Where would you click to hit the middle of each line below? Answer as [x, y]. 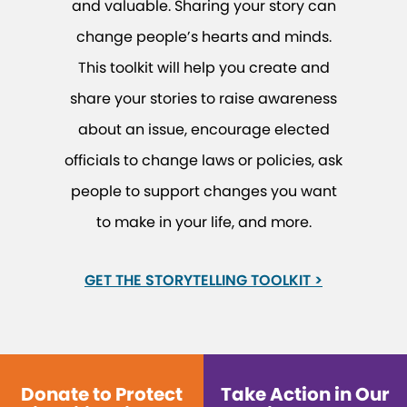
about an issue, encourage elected [203, 130]
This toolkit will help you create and [203, 68]
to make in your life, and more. [203, 223]
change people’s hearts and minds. [203, 37]
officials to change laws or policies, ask [203, 161]
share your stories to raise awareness [203, 99]
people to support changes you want [203, 192]
